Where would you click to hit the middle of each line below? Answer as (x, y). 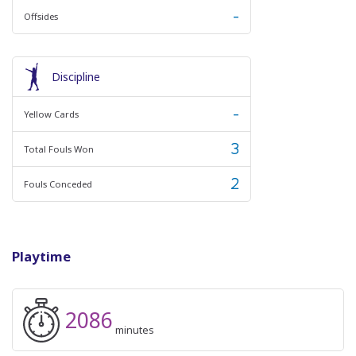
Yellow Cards (51, 114)
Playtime (41, 257)
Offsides (41, 16)
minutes (134, 330)
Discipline (76, 77)
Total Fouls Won (59, 149)
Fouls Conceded (58, 184)
